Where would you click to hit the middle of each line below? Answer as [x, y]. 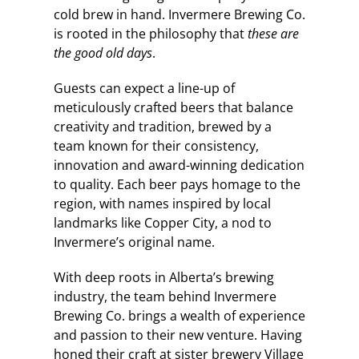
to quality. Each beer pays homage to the [177, 184]
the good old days [103, 52]
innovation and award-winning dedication [179, 165]
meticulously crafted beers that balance [173, 107]
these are [273, 33]
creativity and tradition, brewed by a [162, 126]
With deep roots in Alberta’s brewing [163, 277]
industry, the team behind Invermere [165, 296]
